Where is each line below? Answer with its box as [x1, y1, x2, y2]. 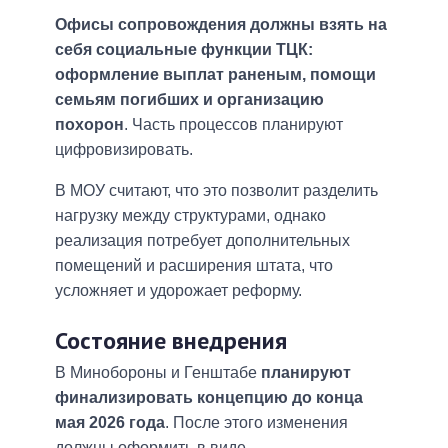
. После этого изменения [165, 413, 348, 431]
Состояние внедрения [55, 325, 287, 357]
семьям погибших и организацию [55, 91, 324, 109]
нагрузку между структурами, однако [55, 207, 326, 225]
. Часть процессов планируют [124, 116, 343, 134]
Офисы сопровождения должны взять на [55, 16, 387, 34]
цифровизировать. [55, 141, 193, 159]
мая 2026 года [55, 413, 165, 431]
